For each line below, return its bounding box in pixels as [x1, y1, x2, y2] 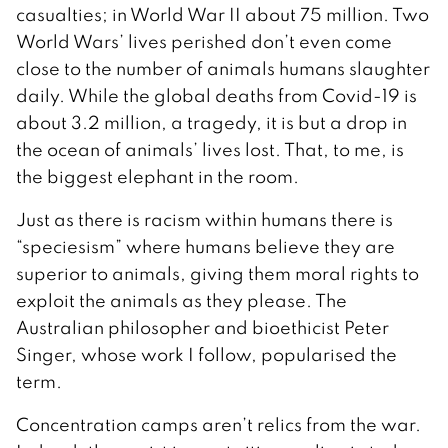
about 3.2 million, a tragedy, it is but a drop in [16, 110, 407, 134]
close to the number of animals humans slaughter [16, 56, 430, 80]
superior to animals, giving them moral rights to [16, 261, 419, 285]
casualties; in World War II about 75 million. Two [16, 2, 429, 26]
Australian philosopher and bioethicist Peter [16, 315, 389, 339]
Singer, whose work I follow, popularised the [16, 342, 397, 366]
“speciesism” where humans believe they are [16, 234, 395, 258]
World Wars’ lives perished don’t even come [16, 29, 392, 53]
